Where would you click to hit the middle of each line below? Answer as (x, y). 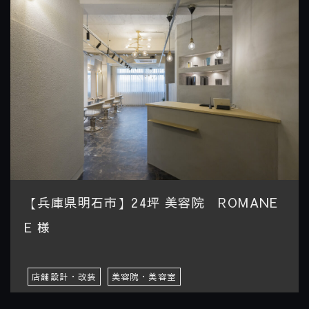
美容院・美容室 (144, 276)
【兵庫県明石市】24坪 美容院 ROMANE (151, 202)
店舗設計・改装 (64, 276)
